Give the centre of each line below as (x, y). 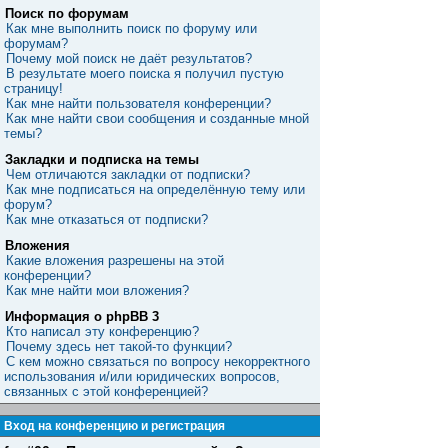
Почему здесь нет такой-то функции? (119, 346)
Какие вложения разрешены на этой (115, 260)
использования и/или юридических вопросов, (142, 376)
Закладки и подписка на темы (102, 159)
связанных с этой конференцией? (106, 391)
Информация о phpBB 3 (82, 316)
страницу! (33, 88)
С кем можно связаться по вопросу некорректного (158, 361)
